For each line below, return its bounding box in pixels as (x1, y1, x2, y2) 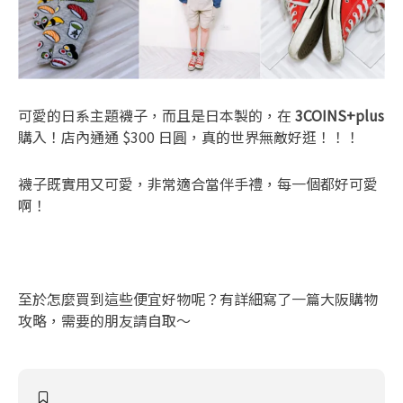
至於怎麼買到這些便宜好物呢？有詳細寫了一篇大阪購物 (18, 288, 378, 309)
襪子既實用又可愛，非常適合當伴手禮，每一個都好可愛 (18, 173, 378, 194)
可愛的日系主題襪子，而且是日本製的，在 (18, 104, 291, 126)
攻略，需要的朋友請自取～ (18, 309, 191, 331)
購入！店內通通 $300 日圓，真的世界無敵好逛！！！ (18, 126, 360, 148)
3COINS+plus (291, 104, 384, 126)
